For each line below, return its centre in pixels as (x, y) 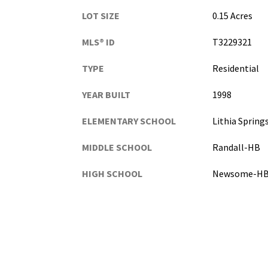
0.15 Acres (232, 16)
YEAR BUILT (106, 95)
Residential (235, 68)
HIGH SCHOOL (112, 174)
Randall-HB (236, 147)
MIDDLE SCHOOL (117, 147)
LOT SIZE (101, 16)
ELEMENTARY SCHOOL (129, 121)
